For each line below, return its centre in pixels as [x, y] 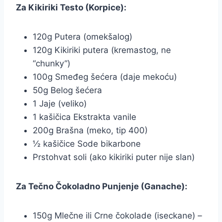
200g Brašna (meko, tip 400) [90, 131]
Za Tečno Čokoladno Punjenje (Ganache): [102, 187]
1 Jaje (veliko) [60, 104]
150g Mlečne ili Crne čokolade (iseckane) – [117, 216]
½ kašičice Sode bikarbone [87, 144]
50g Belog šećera [67, 90]
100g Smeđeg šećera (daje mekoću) [105, 77]
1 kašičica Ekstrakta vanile [84, 117]
